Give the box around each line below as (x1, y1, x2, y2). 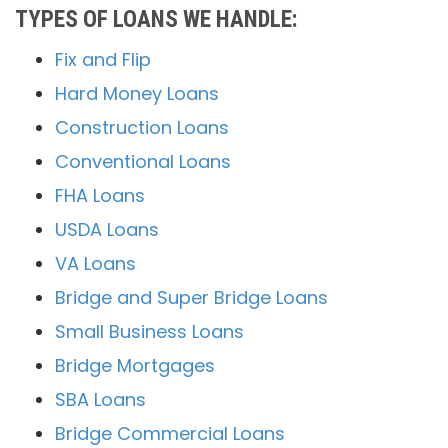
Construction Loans (55, 115, 229, 141)
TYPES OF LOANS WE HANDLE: (15, 6, 297, 34)
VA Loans (55, 251, 136, 277)
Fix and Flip (55, 47, 151, 73)
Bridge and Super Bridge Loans (55, 285, 328, 311)
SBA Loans (55, 387, 146, 413)
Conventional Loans (55, 149, 231, 175)
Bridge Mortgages (55, 353, 215, 379)
